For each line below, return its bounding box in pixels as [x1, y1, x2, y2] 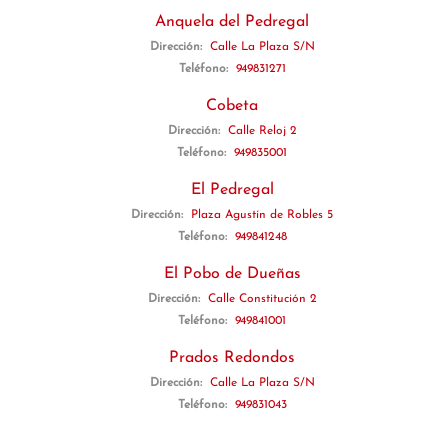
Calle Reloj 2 [227, 125, 297, 137]
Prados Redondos [169, 350, 295, 366]
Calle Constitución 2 [207, 293, 317, 305]
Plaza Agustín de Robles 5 [191, 209, 333, 221]
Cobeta [206, 98, 258, 114]
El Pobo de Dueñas [163, 266, 301, 282]
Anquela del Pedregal [155, 14, 309, 30]
